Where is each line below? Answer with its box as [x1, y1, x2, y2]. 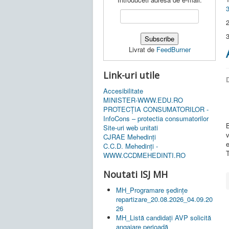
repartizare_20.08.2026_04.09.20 [116, 194, 213, 204]
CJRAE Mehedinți [103, 131, 156, 142]
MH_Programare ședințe [116, 185, 188, 195]
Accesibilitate [103, 85, 143, 96]
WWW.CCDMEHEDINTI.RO [103, 150, 186, 160]
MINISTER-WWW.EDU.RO [103, 95, 183, 105]
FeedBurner [156, 44, 191, 54]
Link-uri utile [103, 68, 159, 81]
